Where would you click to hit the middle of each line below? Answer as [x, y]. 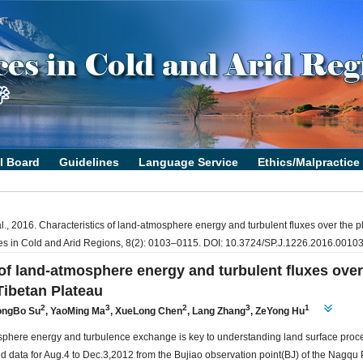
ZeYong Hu [280, 312]
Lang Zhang [219, 312]
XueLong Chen [149, 312]
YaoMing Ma [78, 312]
